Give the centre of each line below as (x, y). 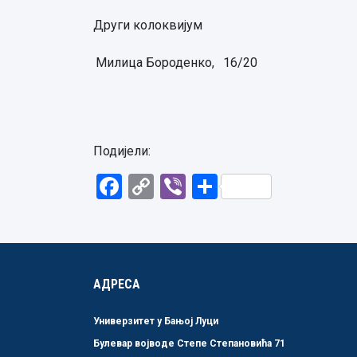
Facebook (177, 186)
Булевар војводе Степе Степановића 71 (189, 343)
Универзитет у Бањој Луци (156, 321)
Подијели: (122, 151)
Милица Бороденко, (155, 63)
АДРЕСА (117, 284)
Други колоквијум (148, 25)
